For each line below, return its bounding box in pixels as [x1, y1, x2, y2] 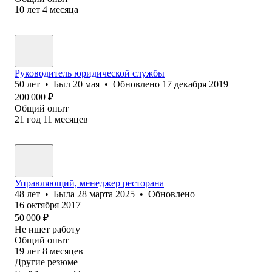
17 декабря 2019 [162, 78, 228, 89]
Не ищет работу [15, 223, 80, 234]
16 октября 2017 [15, 199, 81, 210]
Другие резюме [15, 256, 78, 267]
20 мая [73, 78, 100, 89]
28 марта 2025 [77, 188, 135, 199]
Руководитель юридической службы [15, 67, 165, 78]
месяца [50, 4, 78, 15]
